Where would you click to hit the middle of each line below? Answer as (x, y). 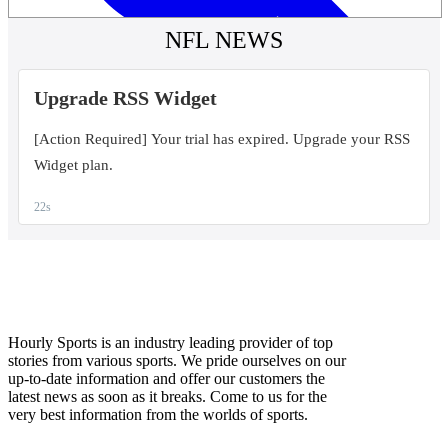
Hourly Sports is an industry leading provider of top (170, 343)
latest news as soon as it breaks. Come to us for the (167, 397)
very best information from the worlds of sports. (158, 415)
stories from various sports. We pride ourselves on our (177, 361)
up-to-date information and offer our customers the (166, 379)
